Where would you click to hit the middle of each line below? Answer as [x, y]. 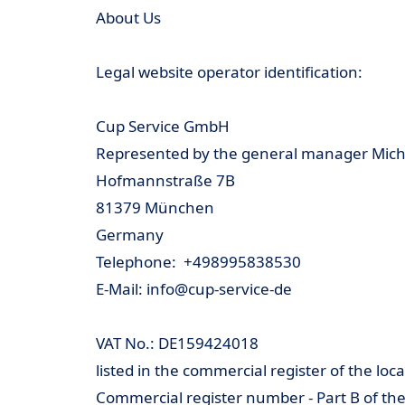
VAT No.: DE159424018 [177, 343]
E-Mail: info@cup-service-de [194, 289]
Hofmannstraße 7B [165, 180]
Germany [130, 235]
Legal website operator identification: [229, 72]
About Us [128, 18]
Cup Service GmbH [163, 126]
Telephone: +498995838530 [198, 262]
